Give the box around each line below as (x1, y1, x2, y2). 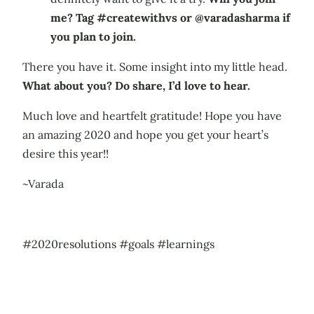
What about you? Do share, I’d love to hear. (22, 78, 250, 93)
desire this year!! (22, 146, 109, 161)
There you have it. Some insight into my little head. (22, 59, 287, 74)
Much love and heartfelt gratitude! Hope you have (22, 108, 282, 123)
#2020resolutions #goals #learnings (22, 236, 214, 251)
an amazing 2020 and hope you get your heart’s (22, 127, 268, 142)
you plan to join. (50, 29, 136, 43)
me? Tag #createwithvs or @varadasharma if (50, 10, 290, 25)
